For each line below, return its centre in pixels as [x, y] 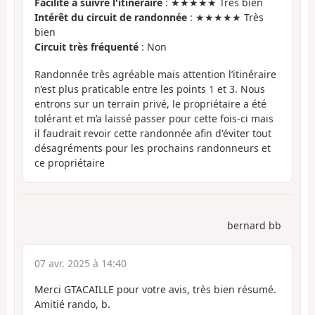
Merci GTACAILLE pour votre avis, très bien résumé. [155, 290]
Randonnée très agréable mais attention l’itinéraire [155, 74]
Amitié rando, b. [72, 304]
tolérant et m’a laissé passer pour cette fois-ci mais [154, 118]
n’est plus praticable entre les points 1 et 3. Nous [150, 89]
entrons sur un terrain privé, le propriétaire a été [150, 103]
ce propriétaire [70, 162]
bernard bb [254, 226]
